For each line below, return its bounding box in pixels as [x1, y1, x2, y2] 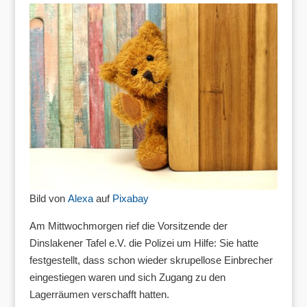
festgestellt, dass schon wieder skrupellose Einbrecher [29, 254, 273, 267]
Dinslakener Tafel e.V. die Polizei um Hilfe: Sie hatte [29, 237, 258, 249]
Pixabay [112, 193, 149, 205]
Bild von [29, 193, 68, 205]
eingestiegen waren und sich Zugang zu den [29, 271, 225, 284]
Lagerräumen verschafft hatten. [29, 288, 169, 301]
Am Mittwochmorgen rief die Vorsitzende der [29, 220, 228, 232]
